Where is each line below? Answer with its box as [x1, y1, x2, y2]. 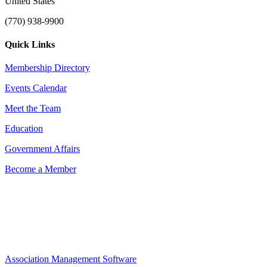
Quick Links [5, 39, 55, 49]
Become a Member [5, 164, 76, 175]
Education [5, 123, 43, 134]
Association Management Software [5, 254, 136, 265]
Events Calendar [5, 83, 67, 94]
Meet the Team [5, 103, 61, 114]
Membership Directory [5, 63, 90, 73]
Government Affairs [5, 144, 80, 154]
